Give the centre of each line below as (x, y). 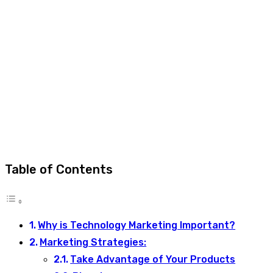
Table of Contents (59, 169)
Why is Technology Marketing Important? (137, 225)
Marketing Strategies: (93, 242)
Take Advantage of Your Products (153, 259)
